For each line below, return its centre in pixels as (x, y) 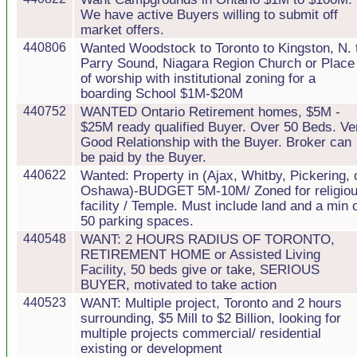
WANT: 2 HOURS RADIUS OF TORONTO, (208, 239)
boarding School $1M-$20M (162, 93)
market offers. (122, 29)
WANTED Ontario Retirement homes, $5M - (210, 112)
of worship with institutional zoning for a (198, 78)
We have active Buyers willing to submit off (209, 14)
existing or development (151, 348)
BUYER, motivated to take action (178, 284)
